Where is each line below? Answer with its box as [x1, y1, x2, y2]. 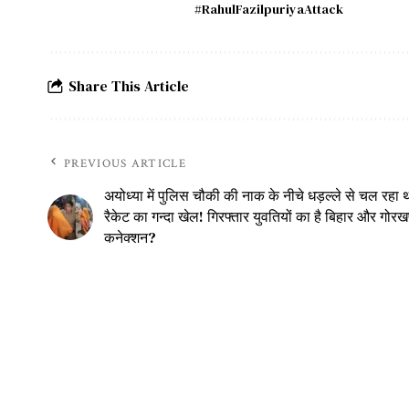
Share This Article [68, 75, 189, 96]
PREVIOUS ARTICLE [64, 156, 186, 173]
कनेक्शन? [104, 227, 156, 248]
